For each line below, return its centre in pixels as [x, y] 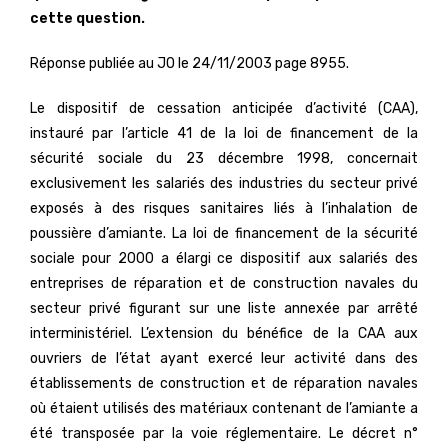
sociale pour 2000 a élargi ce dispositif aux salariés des [224, 258]
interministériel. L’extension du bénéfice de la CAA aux [224, 333]
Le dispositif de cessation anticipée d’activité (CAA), [224, 108]
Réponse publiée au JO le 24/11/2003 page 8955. [189, 63]
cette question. [87, 18]
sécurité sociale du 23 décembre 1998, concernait [224, 158]
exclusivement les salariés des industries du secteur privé [224, 183]
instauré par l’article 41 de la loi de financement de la [224, 133]
